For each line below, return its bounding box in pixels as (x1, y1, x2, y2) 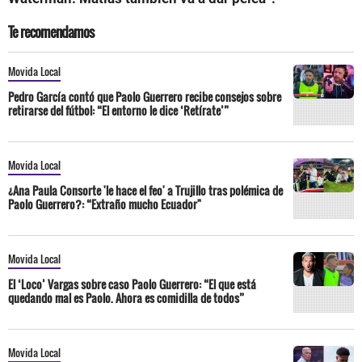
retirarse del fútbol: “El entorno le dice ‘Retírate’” (8, 101, 229, 119)
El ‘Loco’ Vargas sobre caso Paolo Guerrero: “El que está (8, 275, 256, 293)
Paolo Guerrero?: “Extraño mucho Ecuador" (8, 195, 201, 213)
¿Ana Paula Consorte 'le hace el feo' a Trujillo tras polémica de (8, 181, 283, 199)
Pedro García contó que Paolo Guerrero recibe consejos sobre (8, 87, 281, 105)
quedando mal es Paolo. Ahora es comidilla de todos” (8, 288, 244, 306)
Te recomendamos (8, 21, 94, 42)
